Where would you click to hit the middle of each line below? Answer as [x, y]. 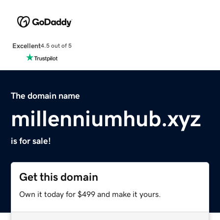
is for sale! [31, 141]
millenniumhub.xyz [106, 118]
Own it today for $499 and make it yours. [90, 194]
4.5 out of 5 [56, 46]
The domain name [46, 96]
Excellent [26, 45]
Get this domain [59, 177]
